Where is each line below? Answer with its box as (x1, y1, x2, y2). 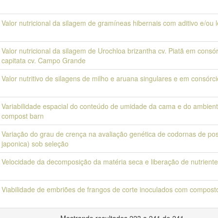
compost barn (1, 111, 44, 121)
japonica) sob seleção (1, 139, 69, 148)
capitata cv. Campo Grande (1, 55, 86, 65)
